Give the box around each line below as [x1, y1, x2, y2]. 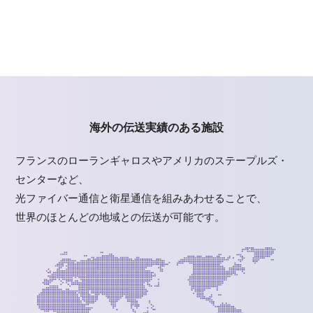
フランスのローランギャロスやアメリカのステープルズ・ [15, 154, 289, 166]
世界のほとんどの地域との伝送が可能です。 [15, 211, 226, 223]
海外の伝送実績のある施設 [89, 122, 224, 133]
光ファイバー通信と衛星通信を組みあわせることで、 [15, 192, 268, 204]
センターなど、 [15, 173, 89, 185]
